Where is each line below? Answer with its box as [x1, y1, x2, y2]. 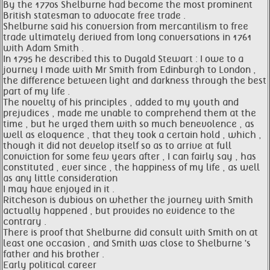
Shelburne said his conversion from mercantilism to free [3, 21, 248, 32]
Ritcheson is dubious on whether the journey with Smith [3, 195, 253, 206]
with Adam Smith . [3, 43, 84, 54]
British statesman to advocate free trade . [3, 10, 186, 21]
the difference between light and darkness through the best [3, 75, 266, 86]
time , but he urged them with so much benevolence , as [3, 119, 254, 130]
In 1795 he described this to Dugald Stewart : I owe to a [3, 54, 243, 64]
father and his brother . [3, 249, 104, 260]
